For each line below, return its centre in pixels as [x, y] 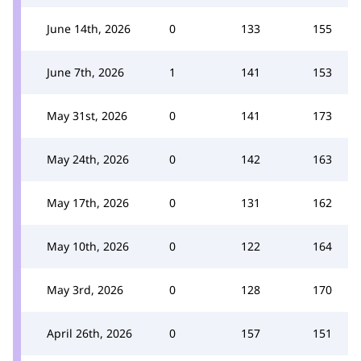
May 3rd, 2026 [85, 289]
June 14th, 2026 [89, 28]
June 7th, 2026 [85, 72]
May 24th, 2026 [88, 159]
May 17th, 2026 [88, 202]
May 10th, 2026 [88, 246]
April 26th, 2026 [89, 333]
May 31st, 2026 [87, 115]
